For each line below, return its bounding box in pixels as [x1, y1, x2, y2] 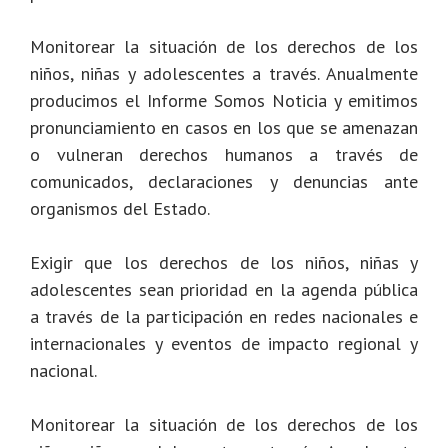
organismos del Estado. [30, 197, 210, 221]
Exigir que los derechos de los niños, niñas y [30, 251, 418, 275]
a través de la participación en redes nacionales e [30, 305, 418, 329]
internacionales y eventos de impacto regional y [30, 332, 418, 356]
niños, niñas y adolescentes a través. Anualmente [30, 62, 418, 86]
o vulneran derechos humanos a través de [30, 143, 418, 167]
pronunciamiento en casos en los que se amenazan [30, 116, 418, 140]
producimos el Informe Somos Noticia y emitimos [30, 89, 418, 113]
